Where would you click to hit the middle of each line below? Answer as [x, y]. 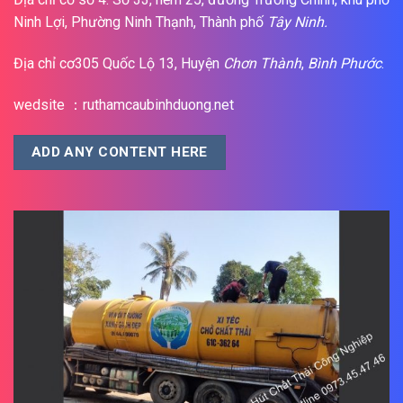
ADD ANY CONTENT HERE [119, 152]
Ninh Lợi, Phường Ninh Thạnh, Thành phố [140, 22]
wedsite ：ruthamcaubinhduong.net [124, 104]
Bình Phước [345, 63]
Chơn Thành [262, 63]
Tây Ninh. [297, 22]
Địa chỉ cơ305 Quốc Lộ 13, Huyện [118, 63]
